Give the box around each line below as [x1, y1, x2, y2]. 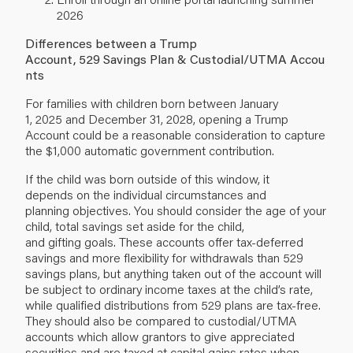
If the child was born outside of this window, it [25, 169, 269, 187]
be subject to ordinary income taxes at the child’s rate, [25, 280, 313, 297]
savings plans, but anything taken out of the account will [25, 264, 321, 281]
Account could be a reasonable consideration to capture [25, 125, 325, 143]
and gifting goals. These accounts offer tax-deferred [25, 232, 303, 250]
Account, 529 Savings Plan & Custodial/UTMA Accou [25, 50, 325, 67]
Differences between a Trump [25, 34, 197, 51]
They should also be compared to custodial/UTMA [25, 311, 296, 329]
